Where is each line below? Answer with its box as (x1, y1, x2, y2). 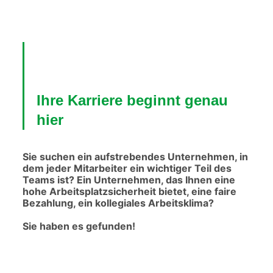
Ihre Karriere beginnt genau (36, 92, 228, 108)
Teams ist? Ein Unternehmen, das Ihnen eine (22, 174, 235, 186)
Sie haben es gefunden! (22, 220, 135, 232)
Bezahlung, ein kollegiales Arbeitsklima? (22, 197, 214, 209)
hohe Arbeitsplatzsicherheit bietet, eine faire (22, 185, 236, 197)
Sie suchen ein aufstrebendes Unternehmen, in (22, 151, 248, 163)
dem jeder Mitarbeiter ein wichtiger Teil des (22, 162, 232, 174)
